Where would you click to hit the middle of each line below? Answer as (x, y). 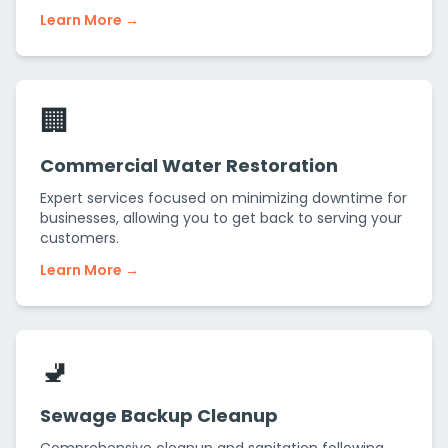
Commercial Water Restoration (189, 165)
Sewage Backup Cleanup (159, 415)
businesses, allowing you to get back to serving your (221, 218)
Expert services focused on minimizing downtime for (223, 198)
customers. (79, 238)
